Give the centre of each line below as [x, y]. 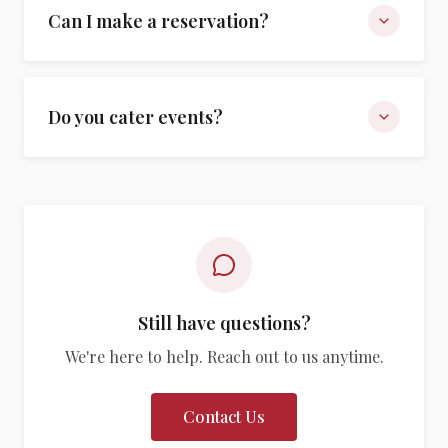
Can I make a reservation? [158, 21]
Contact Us [224, 416]
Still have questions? [224, 323]
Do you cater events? [135, 117]
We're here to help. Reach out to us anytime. [224, 356]
